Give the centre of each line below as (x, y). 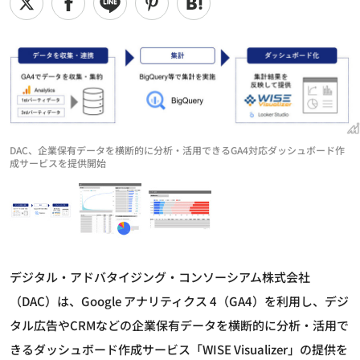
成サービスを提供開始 (58, 163)
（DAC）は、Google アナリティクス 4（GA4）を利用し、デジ (179, 301)
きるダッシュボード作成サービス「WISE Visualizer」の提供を (179, 350)
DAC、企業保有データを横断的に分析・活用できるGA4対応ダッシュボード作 (177, 150)
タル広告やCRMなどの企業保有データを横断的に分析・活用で (179, 325)
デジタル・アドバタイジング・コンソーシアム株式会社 (160, 277)
